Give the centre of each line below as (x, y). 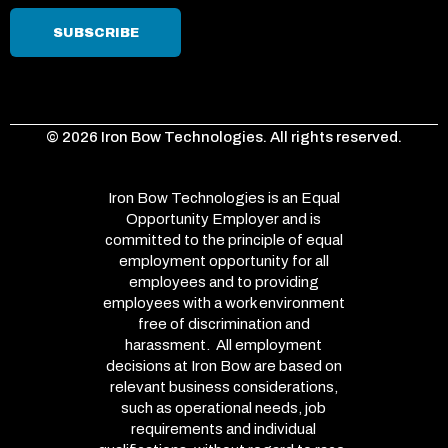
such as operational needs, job (224, 408)
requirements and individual (224, 429)
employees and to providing (223, 282)
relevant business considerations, (223, 387)
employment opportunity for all (223, 261)
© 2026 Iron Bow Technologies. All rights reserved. (224, 137)
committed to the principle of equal (223, 240)
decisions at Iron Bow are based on (223, 366)
